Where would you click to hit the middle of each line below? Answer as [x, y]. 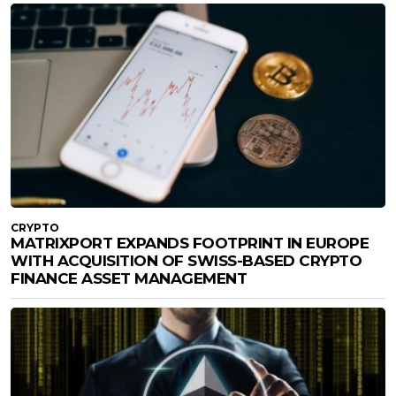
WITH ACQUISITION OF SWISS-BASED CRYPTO [186, 261]
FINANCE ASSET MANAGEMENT [129, 279]
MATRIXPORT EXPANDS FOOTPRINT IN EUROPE [190, 244]
